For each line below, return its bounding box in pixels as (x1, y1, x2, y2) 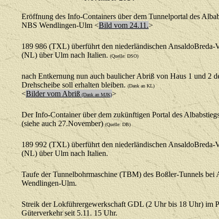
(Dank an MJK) (80, 92, 112, 97)
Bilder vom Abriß (26, 89, 80, 98)
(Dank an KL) (128, 83, 154, 88)
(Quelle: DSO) (110, 53, 138, 59)
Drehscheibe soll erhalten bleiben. (22, 81, 128, 89)
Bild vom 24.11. (99, 21, 149, 29)
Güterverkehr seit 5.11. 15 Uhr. (22, 209, 117, 217)
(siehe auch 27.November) (22, 119, 105, 128)
